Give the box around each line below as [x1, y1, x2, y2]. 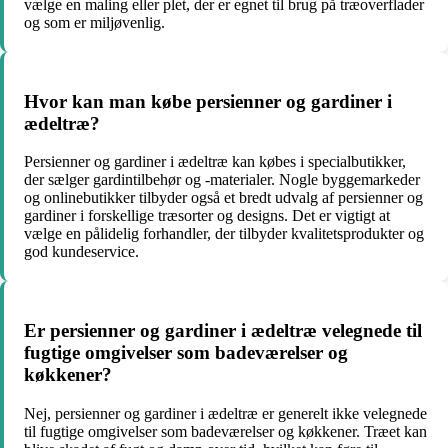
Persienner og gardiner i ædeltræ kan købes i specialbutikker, [24, 153, 406, 171]
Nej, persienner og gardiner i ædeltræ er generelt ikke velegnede [24, 404, 427, 422]
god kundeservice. [24, 243, 139, 261]
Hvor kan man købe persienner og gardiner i [24, 90, 392, 112]
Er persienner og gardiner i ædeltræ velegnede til [24, 320, 422, 342]
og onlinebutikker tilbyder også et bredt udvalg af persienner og [24, 189, 423, 207]
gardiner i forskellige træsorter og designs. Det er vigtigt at [24, 207, 390, 225]
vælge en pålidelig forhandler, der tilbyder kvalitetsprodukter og [24, 225, 424, 243]
